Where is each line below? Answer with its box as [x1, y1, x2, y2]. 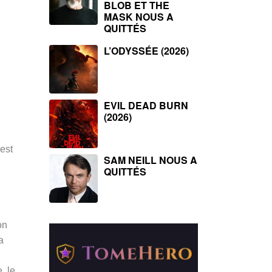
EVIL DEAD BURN [104, 98, 188, 112]
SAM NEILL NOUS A [104, 153, 197, 167]
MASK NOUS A [104, 10, 174, 24]
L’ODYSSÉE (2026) [104, 44, 189, 58]
